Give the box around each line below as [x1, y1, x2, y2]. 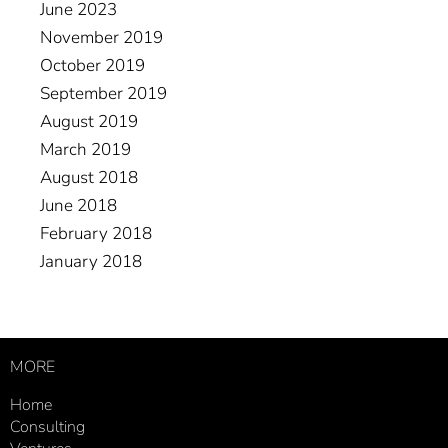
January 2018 [40, 250, 142, 274]
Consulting [10, 416, 85, 439]
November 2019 [40, 26, 163, 50]
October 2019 [40, 54, 145, 78]
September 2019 [40, 82, 167, 106]
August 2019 [40, 110, 138, 134]
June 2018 [40, 194, 117, 218]
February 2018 [40, 222, 152, 246]
